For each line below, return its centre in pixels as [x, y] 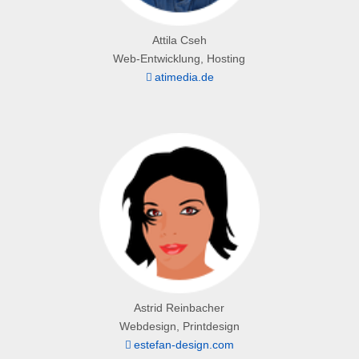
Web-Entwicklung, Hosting [179, 59]
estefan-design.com [184, 344]
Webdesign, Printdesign [179, 326]
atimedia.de [184, 77]
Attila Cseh [179, 40]
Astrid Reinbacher [179, 307]
